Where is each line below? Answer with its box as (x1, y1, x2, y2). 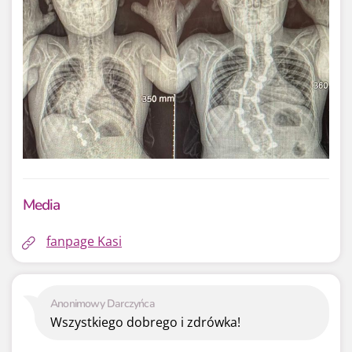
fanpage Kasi (46, 233, 122, 251)
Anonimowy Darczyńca (50, 296, 155, 312)
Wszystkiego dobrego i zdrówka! (50, 313, 240, 332)
